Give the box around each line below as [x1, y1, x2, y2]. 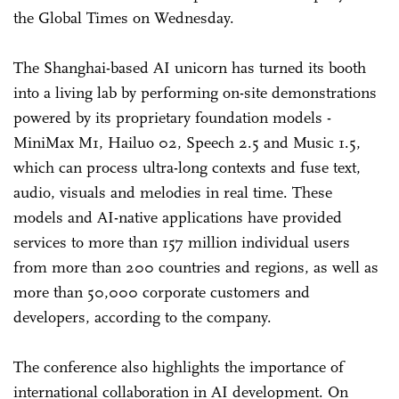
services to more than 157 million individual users [13, 232, 350, 252]
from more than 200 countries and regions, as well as [13, 256, 379, 277]
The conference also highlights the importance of [13, 356, 344, 377]
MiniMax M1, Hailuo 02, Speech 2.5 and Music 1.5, [13, 132, 361, 152]
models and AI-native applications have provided [13, 207, 342, 227]
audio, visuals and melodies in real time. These [13, 182, 332, 202]
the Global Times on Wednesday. [13, 7, 234, 28]
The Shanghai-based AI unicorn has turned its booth [13, 57, 366, 77]
